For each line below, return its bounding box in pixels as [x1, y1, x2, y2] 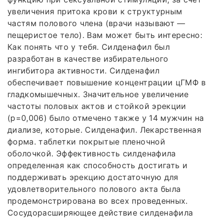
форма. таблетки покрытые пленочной [7, 137, 165, 147]
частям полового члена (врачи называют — [7, 18, 185, 29]
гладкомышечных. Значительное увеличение [7, 89, 189, 100]
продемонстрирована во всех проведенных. [7, 196, 188, 206]
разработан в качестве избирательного [7, 54, 169, 64]
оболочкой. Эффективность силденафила [7, 148, 176, 159]
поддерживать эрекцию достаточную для [7, 172, 179, 183]
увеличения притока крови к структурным [7, 6, 183, 17]
